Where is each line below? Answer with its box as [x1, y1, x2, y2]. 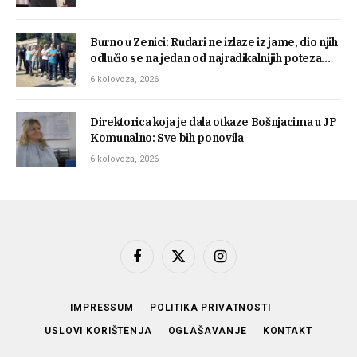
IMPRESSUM [70, 302, 134, 314]
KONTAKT [262, 325, 312, 337]
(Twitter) [177, 272, 216, 284]
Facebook [135, 257, 183, 269]
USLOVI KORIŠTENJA [45, 325, 152, 337]
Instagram [218, 257, 265, 269]
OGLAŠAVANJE [167, 325, 247, 337]
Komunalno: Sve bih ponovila [90, 131, 244, 146]
